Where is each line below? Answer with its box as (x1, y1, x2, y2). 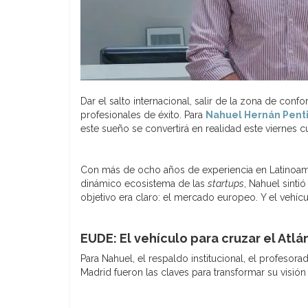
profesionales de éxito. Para (80, 109, 206, 120)
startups (208, 177, 244, 189)
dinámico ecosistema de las (80, 177, 208, 189)
